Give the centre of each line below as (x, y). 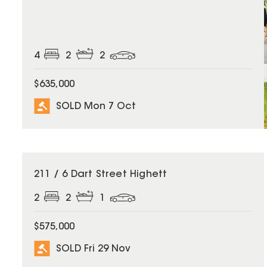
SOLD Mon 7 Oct (96, 106)
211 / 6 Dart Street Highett (101, 175)
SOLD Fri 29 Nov (93, 249)
